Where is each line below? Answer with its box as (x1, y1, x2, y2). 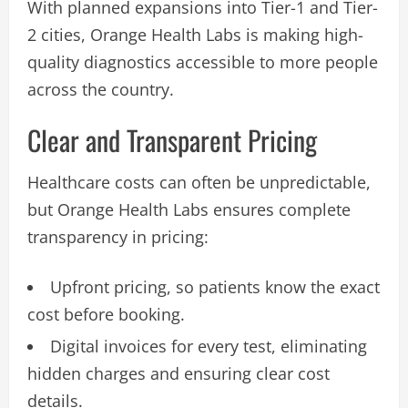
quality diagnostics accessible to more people (27, 50, 378, 73)
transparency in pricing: (27, 225, 209, 248)
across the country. (27, 77, 174, 100)
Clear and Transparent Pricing (27, 118, 317, 160)
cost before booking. (27, 302, 185, 325)
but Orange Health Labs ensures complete (27, 198, 351, 220)
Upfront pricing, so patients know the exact (50, 275, 380, 298)
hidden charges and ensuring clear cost (27, 362, 330, 384)
